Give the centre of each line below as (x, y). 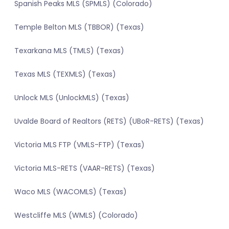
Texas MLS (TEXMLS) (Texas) (65, 74)
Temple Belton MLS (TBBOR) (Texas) (79, 27)
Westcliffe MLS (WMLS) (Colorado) (76, 215)
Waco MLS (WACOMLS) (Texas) (71, 192)
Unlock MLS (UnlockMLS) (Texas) (72, 98)
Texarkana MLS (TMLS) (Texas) (69, 51)
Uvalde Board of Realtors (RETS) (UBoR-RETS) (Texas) (109, 121)
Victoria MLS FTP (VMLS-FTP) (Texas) (79, 145)
